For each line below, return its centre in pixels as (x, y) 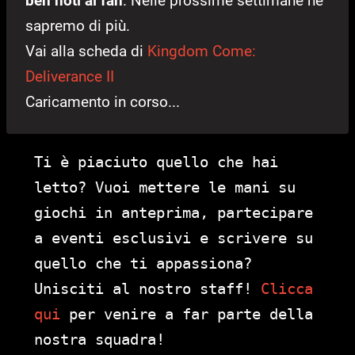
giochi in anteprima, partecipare (174, 212)
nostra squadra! (99, 339)
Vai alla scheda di (86, 51)
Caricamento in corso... (103, 101)
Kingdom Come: (202, 51)
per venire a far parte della (187, 313)
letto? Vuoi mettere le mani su (165, 187)
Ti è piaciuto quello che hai (156, 161)
